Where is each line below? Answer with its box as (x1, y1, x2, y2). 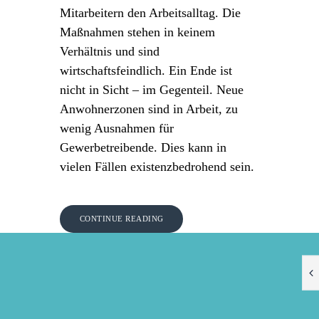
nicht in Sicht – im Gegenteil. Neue (60, 82, 244, 97)
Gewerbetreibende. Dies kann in (60, 140, 226, 155)
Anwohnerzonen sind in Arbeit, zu (60, 101, 238, 116)
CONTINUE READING (79, 214, 164, 223)
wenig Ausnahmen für (60, 120, 174, 135)
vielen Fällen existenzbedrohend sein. (60, 159, 254, 174)
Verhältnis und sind (60, 43, 159, 58)
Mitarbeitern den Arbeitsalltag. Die (60, 5, 241, 20)
